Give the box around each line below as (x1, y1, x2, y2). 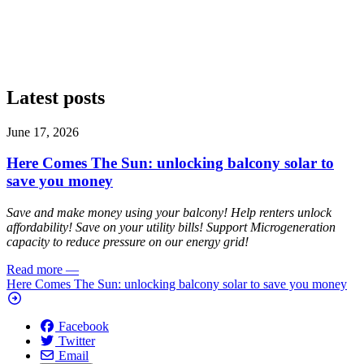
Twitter (58, 334, 95, 349)
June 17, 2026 (6, 124, 79, 139)
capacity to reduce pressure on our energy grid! (6, 235, 249, 249)
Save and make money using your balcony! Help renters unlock (6, 206, 331, 220)
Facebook (58, 319, 109, 334)
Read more (6, 262, 63, 277)
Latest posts (6, 86, 105, 108)
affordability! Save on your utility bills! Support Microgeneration (6, 220, 336, 235)
